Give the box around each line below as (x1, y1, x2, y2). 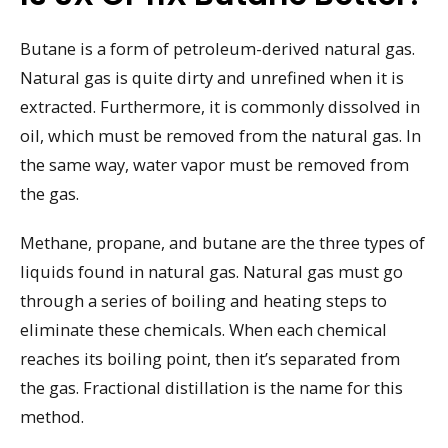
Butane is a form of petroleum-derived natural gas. (20, 37, 415, 60)
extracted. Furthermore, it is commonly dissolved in (20, 95, 420, 118)
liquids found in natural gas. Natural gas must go (20, 259, 403, 283)
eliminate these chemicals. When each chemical (20, 317, 387, 341)
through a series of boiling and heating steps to (20, 288, 387, 312)
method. (20, 404, 84, 428)
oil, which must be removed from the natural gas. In (20, 124, 421, 147)
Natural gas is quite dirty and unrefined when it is (20, 66, 404, 89)
